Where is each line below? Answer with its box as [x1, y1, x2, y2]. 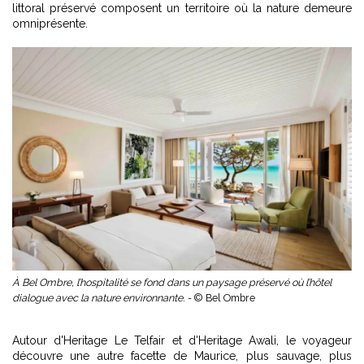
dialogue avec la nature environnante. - [12, 292, 193, 305]
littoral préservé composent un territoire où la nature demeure [12, 2, 352, 15]
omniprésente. [12, 17, 88, 31]
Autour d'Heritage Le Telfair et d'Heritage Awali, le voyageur [12, 334, 352, 348]
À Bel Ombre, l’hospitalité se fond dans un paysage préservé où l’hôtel [12, 276, 331, 289]
